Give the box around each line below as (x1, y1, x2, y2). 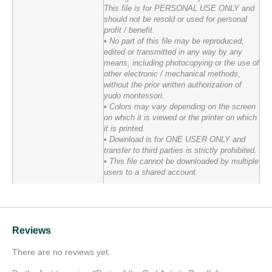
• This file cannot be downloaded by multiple (104, 157, 259, 166)
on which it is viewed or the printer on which (104, 113, 257, 122)
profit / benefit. (104, 25, 155, 35)
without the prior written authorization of (104, 80, 242, 89)
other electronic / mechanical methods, (104, 69, 240, 78)
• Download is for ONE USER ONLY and (104, 135, 245, 144)
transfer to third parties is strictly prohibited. (104, 146, 257, 155)
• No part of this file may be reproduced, (104, 36, 244, 46)
